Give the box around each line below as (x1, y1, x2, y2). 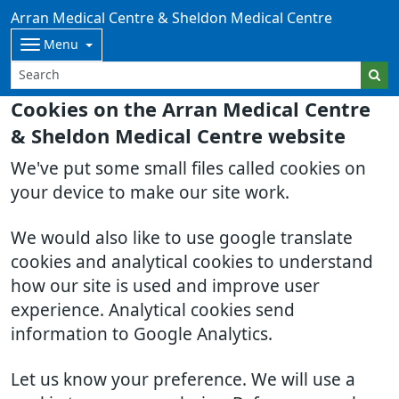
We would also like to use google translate (11, 230, 353, 247)
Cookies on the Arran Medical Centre (11, 100, 370, 119)
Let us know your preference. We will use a (11, 371, 355, 388)
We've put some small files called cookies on (11, 160, 366, 177)
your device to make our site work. (11, 184, 289, 201)
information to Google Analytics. (11, 326, 273, 343)
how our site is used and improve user (11, 278, 320, 295)
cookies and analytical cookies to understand (11, 254, 373, 271)
